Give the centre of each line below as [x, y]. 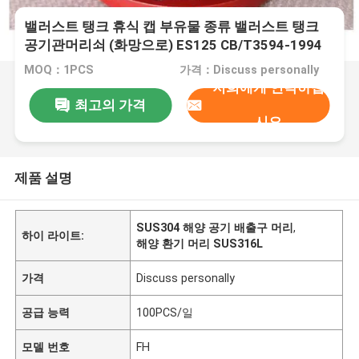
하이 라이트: [53, 235]
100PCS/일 [165, 312]
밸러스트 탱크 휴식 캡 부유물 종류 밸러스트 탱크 [172, 27]
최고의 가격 [110, 105]
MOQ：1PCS [59, 70]
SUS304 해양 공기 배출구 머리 [215, 227]
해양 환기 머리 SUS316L [200, 243]
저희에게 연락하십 [268, 88]
